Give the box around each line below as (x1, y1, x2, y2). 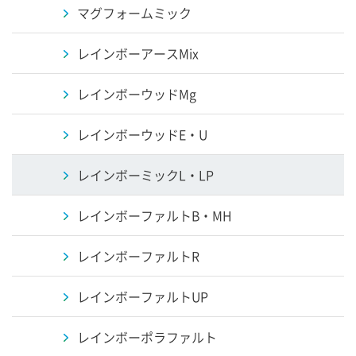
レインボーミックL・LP (77, 165, 214, 184)
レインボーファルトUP (77, 287, 208, 306)
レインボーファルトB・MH (77, 206, 232, 225)
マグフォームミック (77, 3, 192, 22)
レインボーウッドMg (77, 84, 196, 103)
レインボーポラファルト (77, 327, 217, 346)
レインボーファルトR (77, 246, 199, 265)
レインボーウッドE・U (77, 125, 207, 144)
